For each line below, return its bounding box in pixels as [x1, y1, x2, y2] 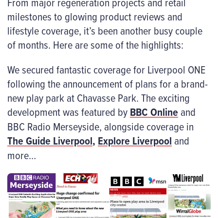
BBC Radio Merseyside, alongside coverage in [7, 119, 194, 134]
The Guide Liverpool [7, 133, 92, 149]
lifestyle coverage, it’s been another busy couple [7, 23, 202, 38]
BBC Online [130, 104, 178, 120]
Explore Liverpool [98, 133, 172, 149]
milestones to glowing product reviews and [7, 9, 182, 24]
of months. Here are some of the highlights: [7, 37, 183, 52]
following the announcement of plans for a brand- [7, 76, 208, 91]
